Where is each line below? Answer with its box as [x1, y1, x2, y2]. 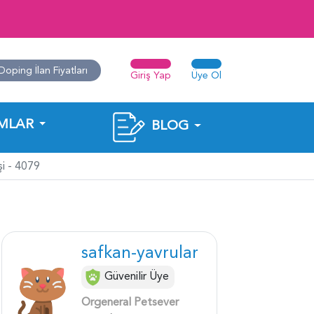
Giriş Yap [130, 68, 171, 82]
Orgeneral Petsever [81, 294, 179, 310]
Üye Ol [191, 68, 222, 82]
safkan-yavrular [81, 240, 198, 264]
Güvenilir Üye [104, 268, 169, 285]
